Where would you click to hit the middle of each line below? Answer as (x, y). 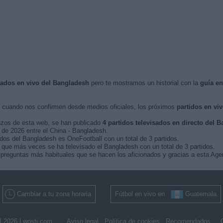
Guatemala (201, 194)
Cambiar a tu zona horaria (54, 194)
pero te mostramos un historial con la (144, 83)
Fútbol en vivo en (143, 194)
